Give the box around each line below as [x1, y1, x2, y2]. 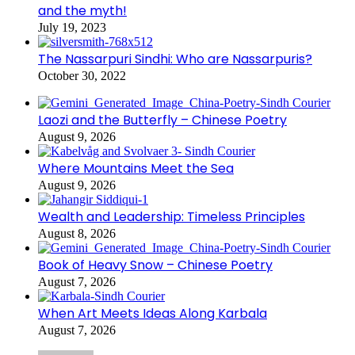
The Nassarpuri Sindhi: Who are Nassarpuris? [38, 49, 312, 68]
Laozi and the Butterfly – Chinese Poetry [38, 110, 287, 129]
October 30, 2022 [38, 68, 126, 82]
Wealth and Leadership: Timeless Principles [38, 207, 305, 226]
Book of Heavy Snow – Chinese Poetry [38, 255, 273, 274]
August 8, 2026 [38, 226, 116, 240]
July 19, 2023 [38, 20, 106, 34]
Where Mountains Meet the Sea [38, 158, 234, 177]
